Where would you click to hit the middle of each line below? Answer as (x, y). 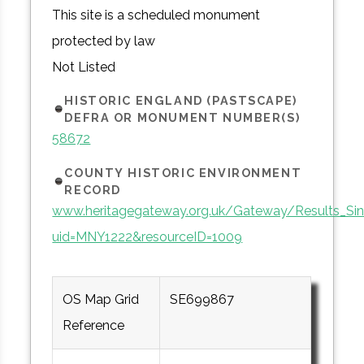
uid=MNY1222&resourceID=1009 (147, 236)
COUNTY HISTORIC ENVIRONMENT (183, 172)
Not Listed (84, 67)
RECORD (93, 189)
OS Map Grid (101, 299)
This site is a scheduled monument (156, 15)
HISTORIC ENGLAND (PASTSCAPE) (181, 101)
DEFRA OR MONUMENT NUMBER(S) (182, 118)
